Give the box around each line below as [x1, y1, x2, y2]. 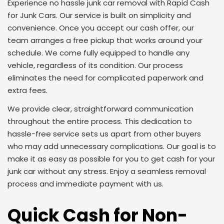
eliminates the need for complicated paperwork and [7, 72, 203, 83]
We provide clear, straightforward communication [7, 103, 193, 114]
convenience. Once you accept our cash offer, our [7, 22, 194, 33]
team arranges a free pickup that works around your [7, 35, 202, 45]
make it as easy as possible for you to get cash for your [7, 153, 215, 164]
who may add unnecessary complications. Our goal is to [7, 141, 216, 151]
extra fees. [7, 85, 47, 95]
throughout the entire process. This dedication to [7, 116, 192, 126]
